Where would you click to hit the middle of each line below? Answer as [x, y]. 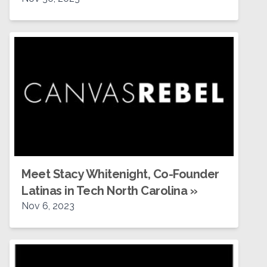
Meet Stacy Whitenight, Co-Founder [120, 174]
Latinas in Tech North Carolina [104, 191]
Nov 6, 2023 [48, 206]
